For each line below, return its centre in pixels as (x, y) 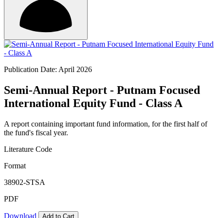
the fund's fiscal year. (36, 132)
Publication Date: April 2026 (48, 69)
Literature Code (28, 149)
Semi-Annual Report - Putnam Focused (102, 90)
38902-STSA (25, 182)
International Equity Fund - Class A (93, 103)
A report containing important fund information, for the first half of (106, 124)
